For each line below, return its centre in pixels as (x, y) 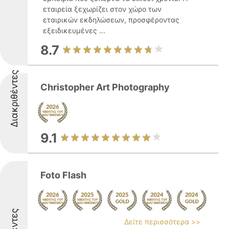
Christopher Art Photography (105, 87)
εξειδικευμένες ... (74, 30)
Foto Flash (63, 175)
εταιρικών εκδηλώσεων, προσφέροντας (111, 20)
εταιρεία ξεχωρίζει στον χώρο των (102, 9)
